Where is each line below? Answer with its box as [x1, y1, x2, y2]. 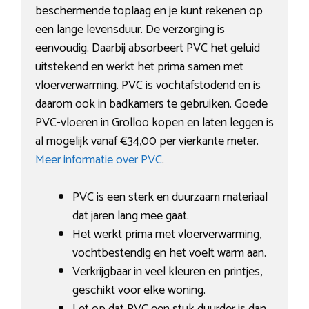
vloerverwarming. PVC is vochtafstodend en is [35, 75, 261, 97]
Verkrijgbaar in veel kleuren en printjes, [72, 261, 262, 283]
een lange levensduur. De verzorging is [35, 19, 225, 41]
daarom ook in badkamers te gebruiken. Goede [35, 94, 268, 115]
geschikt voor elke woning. [72, 280, 206, 301]
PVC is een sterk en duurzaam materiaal [72, 187, 268, 208]
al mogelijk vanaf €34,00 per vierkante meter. [35, 131, 259, 152]
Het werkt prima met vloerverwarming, [72, 224, 261, 246]
